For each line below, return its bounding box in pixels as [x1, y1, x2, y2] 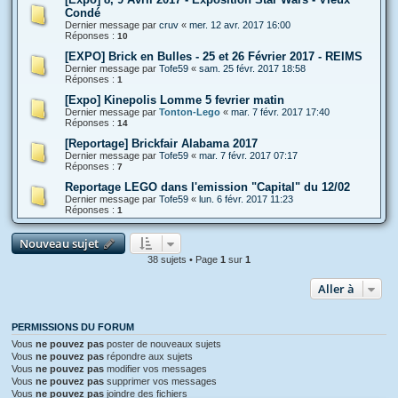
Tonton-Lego [159, 106, 220, 117]
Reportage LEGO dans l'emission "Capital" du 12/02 [65, 179, 350, 194]
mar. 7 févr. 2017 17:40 [231, 106, 330, 117]
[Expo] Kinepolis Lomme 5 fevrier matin [65, 92, 284, 107]
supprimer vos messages [104, 375, 217, 386]
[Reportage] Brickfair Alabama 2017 [65, 136, 258, 150]
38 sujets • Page [147, 253, 220, 265]
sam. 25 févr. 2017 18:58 [199, 62, 306, 74]
